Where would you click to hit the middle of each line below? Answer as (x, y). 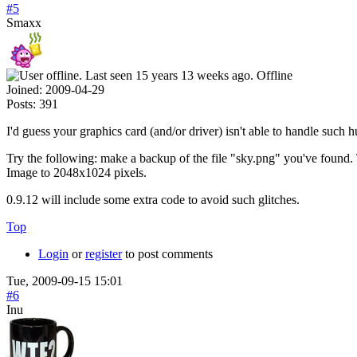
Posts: (21, 104)
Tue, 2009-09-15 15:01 (65, 280)
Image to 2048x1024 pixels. (76, 172)
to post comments (167, 253)
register (104, 253)
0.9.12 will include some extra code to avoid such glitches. (153, 199)
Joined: (24, 89)
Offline (275, 75)
